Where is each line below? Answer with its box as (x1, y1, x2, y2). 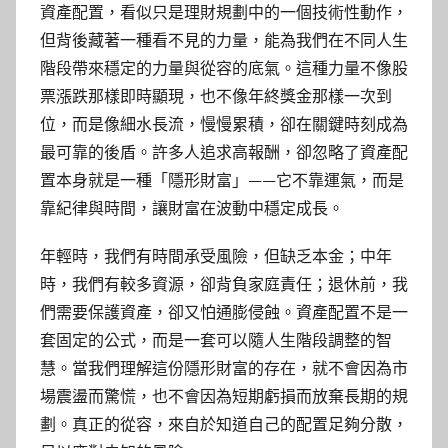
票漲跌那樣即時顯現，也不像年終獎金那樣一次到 (40, 87, 392, 107)
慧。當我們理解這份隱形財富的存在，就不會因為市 (40, 359, 408, 379)
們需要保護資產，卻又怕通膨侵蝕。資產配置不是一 (40, 303, 408, 323)
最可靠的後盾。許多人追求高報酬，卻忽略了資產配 (40, 143, 408, 163)
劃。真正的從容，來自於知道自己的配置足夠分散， (40, 415, 408, 435)
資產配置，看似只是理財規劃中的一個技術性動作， (40, 3, 408, 23)
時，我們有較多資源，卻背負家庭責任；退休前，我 (40, 275, 408, 295)
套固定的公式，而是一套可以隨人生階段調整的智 (40, 331, 392, 351)
